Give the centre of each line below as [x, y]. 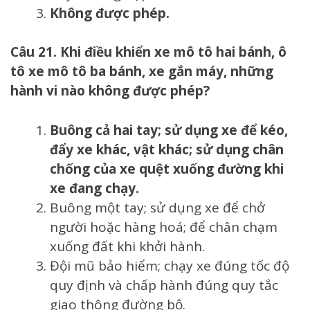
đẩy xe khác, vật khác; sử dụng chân [167, 149]
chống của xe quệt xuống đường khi [167, 168]
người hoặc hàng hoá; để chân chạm [164, 227]
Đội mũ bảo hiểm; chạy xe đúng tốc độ [170, 265]
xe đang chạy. [94, 188]
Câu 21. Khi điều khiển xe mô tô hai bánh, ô [148, 52]
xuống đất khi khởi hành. [127, 246]
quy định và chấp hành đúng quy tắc [164, 285]
